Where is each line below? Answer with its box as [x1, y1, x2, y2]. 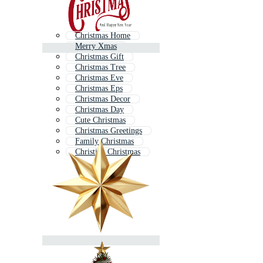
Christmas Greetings [75, 126, 142, 136]
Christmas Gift [75, 52, 124, 62]
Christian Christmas [75, 147, 140, 157]
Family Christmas [75, 137, 134, 146]
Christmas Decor [75, 95, 130, 104]
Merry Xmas [75, 42, 117, 51]
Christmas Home [75, 31, 130, 41]
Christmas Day [75, 105, 124, 114]
